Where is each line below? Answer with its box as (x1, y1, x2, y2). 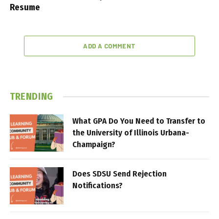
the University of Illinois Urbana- (72, 128, 189, 138)
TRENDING (10, 90, 53, 103)
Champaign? (72, 139, 115, 150)
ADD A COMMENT (83, 42, 136, 50)
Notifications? (72, 180, 123, 191)
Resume (10, 2, 40, 13)
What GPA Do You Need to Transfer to (72, 116, 205, 127)
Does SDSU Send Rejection (72, 169, 167, 179)
